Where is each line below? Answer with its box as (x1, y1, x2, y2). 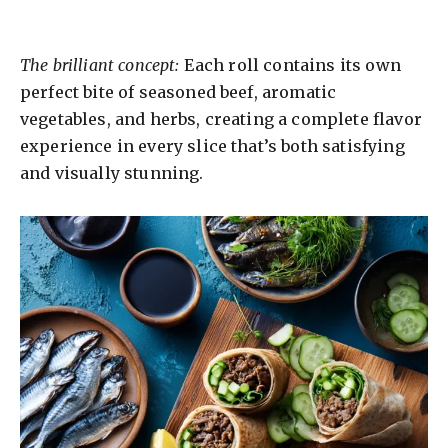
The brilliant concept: (20, 55, 180, 76)
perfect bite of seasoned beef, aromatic (20, 82, 337, 103)
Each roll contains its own (179, 55, 401, 76)
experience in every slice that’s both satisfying (20, 136, 405, 157)
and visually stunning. (20, 163, 204, 184)
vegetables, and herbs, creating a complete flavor (20, 109, 422, 130)
